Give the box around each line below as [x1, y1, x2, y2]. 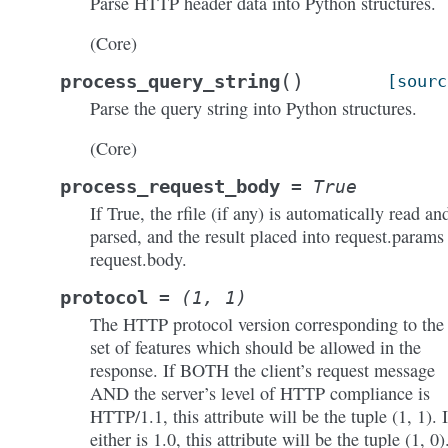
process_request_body [60, 175, 280, 198]
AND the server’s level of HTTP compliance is [90, 381, 430, 405]
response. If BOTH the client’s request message [90, 358, 435, 382]
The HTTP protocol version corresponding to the [90, 312, 444, 336]
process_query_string [60, 70, 280, 93]
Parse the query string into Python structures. [90, 96, 417, 120]
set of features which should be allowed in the [90, 335, 421, 359]
